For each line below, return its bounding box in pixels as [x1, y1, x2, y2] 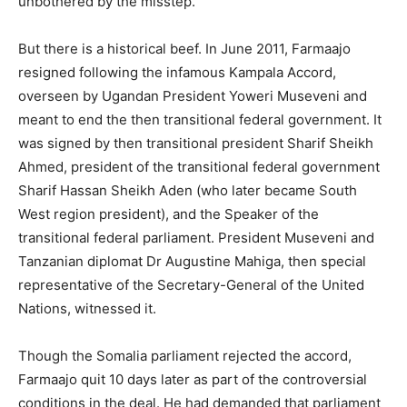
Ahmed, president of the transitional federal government [18, 158, 380, 176]
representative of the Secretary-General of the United [18, 276, 364, 294]
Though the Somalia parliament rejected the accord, [18, 347, 352, 365]
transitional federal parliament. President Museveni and [18, 229, 374, 247]
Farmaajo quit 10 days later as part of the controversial [18, 371, 367, 389]
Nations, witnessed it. [18, 300, 156, 318]
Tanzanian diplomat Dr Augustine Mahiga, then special [18, 253, 366, 271]
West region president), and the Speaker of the [18, 205, 319, 223]
